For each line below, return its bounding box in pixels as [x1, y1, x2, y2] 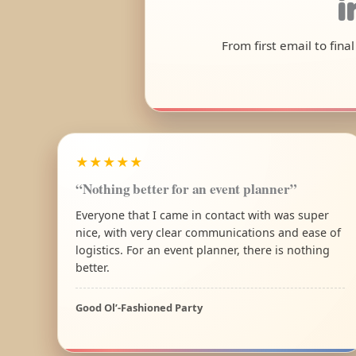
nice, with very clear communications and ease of [75, 224, 341, 240]
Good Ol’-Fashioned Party [75, 300, 203, 315]
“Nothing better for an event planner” [75, 178, 297, 199]
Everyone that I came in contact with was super [75, 207, 329, 222]
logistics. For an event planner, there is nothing [75, 242, 330, 257]
